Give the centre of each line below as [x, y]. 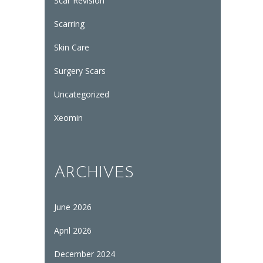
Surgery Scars [80, 71]
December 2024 [84, 254]
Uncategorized [81, 95]
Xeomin [68, 118]
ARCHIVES [94, 173]
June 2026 [73, 207]
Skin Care [71, 48]
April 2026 [73, 230]
